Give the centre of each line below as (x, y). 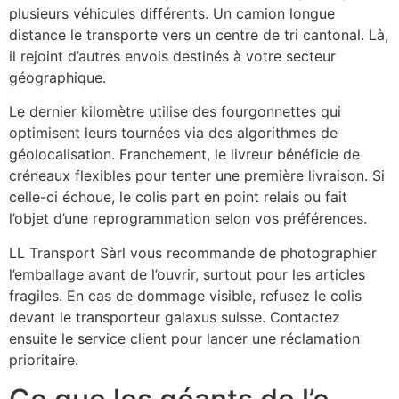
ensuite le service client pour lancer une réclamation (184, 338)
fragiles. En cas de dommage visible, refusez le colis (185, 295)
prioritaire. (44, 359)
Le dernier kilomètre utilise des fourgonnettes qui (175, 112)
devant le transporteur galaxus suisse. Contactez (175, 317)
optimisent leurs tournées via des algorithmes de (173, 133)
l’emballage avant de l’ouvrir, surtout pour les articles (187, 274)
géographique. (57, 77)
